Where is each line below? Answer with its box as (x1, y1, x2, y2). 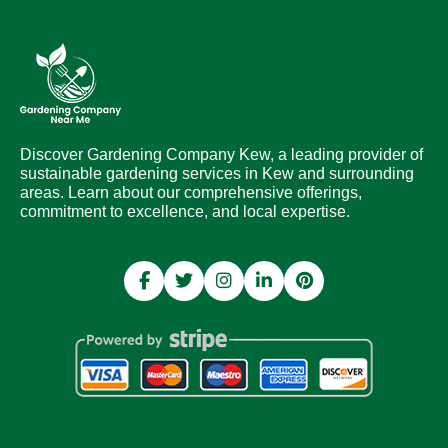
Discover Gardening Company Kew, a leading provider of (20, 145, 423, 163)
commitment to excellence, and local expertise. (20, 202, 350, 220)
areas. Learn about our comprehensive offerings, (20, 183, 362, 201)
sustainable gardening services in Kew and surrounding (20, 164, 414, 182)
